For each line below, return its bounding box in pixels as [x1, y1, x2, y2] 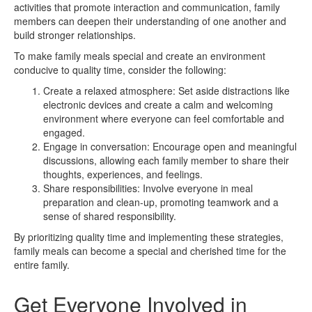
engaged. [43, 125, 85, 139]
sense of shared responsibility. [43, 208, 176, 223]
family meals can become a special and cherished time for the [14, 243, 286, 258]
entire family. [14, 257, 70, 272]
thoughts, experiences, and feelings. [43, 166, 203, 181]
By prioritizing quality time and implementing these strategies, [14, 229, 283, 244]
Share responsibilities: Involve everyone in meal [43, 180, 253, 195]
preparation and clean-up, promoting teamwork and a [43, 194, 279, 209]
